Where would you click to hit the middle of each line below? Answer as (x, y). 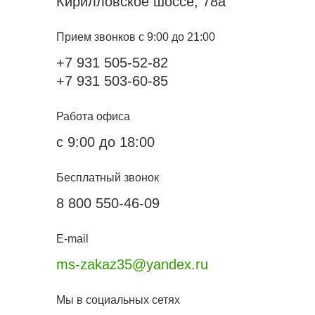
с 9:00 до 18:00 (105, 142)
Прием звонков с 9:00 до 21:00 (136, 37)
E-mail (72, 239)
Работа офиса (93, 117)
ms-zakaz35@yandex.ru (132, 265)
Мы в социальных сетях (118, 300)
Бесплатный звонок (108, 178)
